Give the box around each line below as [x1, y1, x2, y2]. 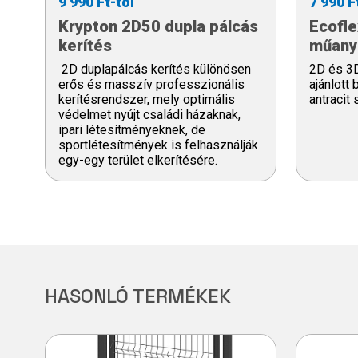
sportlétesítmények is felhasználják [58, 137, 258, 153]
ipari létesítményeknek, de [58, 121, 205, 137]
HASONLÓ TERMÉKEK [45, 283, 231, 308]
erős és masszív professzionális [58, 76, 245, 92]
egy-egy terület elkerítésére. [58, 152, 221, 168]
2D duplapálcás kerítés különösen [58, 61, 251, 77]
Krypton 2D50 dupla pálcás [58, 16, 258, 36]
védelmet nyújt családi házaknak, [58, 106, 241, 122]
